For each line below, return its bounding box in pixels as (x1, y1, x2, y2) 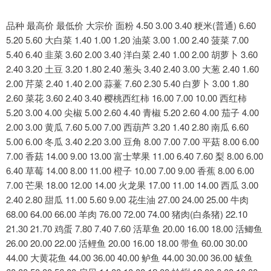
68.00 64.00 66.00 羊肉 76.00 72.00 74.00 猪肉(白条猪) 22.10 (6, 207, 247, 221)
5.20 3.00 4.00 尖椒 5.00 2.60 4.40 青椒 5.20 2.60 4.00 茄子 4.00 (6, 106, 259, 119)
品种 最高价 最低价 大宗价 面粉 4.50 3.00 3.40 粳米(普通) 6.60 (6, 19, 256, 32)
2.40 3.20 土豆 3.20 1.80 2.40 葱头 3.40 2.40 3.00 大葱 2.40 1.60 (6, 62, 259, 76)
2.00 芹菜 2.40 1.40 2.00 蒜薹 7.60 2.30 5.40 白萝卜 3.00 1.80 (6, 77, 249, 90)
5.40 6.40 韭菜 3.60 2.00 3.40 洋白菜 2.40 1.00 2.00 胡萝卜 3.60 (6, 48, 258, 61)
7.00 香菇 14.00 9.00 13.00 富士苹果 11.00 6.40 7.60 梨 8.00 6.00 (6, 149, 263, 163)
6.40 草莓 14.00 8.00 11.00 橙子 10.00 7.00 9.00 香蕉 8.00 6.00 (6, 164, 254, 177)
